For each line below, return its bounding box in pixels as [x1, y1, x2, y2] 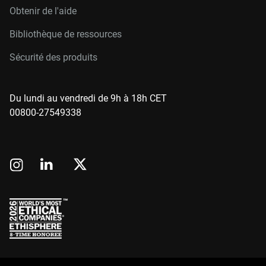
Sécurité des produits [9, 52, 97, 63]
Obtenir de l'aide [9, 5, 77, 17]
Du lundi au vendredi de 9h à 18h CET [9, 93, 167, 104]
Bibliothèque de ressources [9, 28, 122, 40]
